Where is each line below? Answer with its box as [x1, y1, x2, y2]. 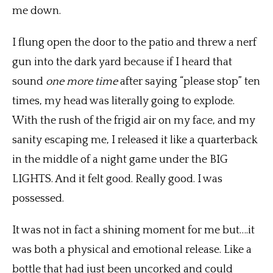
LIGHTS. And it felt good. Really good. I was [12, 173, 222, 186]
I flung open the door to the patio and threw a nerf [12, 37, 257, 49]
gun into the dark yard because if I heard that [12, 56, 232, 69]
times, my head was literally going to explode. [12, 95, 235, 108]
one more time [46, 76, 120, 88]
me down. [12, 5, 63, 18]
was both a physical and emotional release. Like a [12, 244, 252, 257]
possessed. [12, 193, 66, 205]
